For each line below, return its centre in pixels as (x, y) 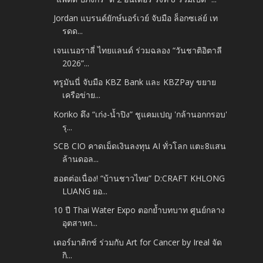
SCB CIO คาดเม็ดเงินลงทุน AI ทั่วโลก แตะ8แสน (140, 146)
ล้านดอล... (81, 159)
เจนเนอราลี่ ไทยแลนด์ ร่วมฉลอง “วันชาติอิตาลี (138, 50)
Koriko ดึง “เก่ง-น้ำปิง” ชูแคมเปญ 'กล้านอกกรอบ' (141, 114)
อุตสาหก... (80, 223)
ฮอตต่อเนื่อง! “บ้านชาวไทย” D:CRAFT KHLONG (139, 178)
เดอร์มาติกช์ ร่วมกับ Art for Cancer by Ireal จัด (138, 242)
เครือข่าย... (82, 95)
